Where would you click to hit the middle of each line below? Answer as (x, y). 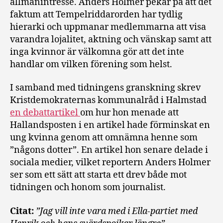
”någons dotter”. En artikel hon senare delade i (109, 150)
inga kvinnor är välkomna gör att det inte (97, 52)
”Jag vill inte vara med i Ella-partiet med (117, 211)
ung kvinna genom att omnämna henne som (104, 138)
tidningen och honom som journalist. (88, 188)
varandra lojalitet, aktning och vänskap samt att (111, 39)
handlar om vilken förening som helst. (91, 64)
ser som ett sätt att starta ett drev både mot (98, 175)
